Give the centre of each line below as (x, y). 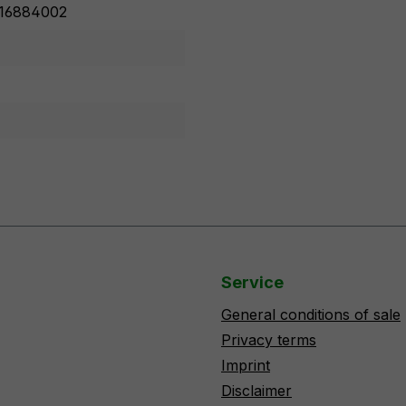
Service (252, 282)
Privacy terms (269, 340)
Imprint (246, 365)
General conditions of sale (311, 314)
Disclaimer (256, 391)
